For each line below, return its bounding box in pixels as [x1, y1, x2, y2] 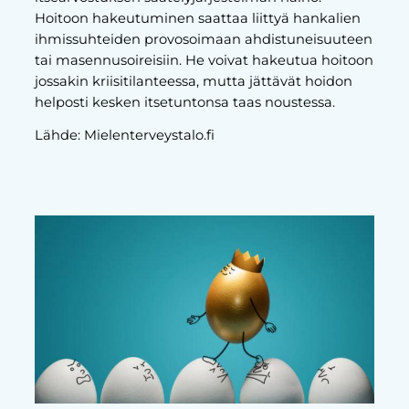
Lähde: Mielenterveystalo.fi [34, 126, 215, 143]
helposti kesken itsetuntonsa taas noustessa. [34, 94, 335, 111]
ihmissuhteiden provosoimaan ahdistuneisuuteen [34, 31, 372, 48]
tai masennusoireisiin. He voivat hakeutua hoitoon [34, 52, 373, 69]
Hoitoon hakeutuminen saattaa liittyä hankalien [34, 10, 361, 27]
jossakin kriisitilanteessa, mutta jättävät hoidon [34, 73, 352, 90]
